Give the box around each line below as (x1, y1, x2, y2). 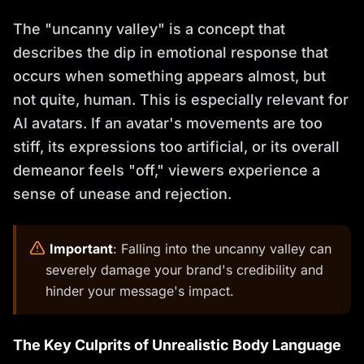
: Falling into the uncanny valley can (113, 240, 331, 257)
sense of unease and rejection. (13, 184, 232, 202)
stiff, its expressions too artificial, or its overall (13, 137, 340, 155)
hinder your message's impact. (45, 282, 234, 299)
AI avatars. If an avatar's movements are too (13, 114, 323, 132)
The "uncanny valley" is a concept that (13, 19, 285, 37)
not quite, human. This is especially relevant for (13, 90, 349, 108)
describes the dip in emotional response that (13, 43, 328, 61)
